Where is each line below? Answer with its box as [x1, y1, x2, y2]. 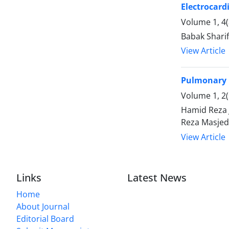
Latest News [127, 170, 187, 185]
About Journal [16, 200, 70, 212]
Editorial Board [16, 213, 74, 224]
